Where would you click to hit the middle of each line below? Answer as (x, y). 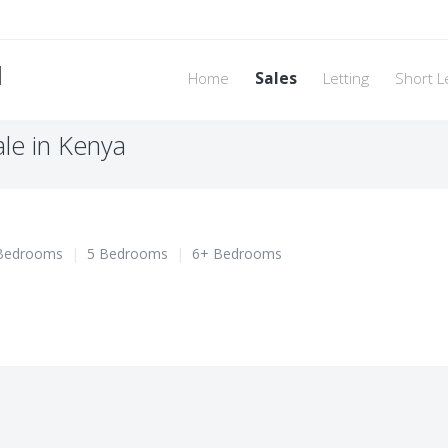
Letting (346, 78)
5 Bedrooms (127, 253)
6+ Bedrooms (237, 253)
